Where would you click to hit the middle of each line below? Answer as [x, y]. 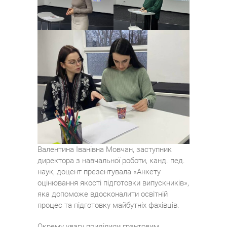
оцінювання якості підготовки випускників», [113, 183]
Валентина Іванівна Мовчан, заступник [105, 150]
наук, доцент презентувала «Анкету [99, 172]
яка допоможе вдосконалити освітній [103, 194]
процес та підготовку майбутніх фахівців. [108, 205]
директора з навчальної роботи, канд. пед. [111, 161]
